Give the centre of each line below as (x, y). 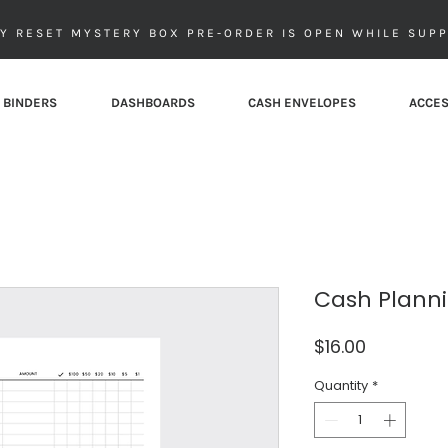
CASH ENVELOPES (302, 102)
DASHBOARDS (153, 102)
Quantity (341, 385)
